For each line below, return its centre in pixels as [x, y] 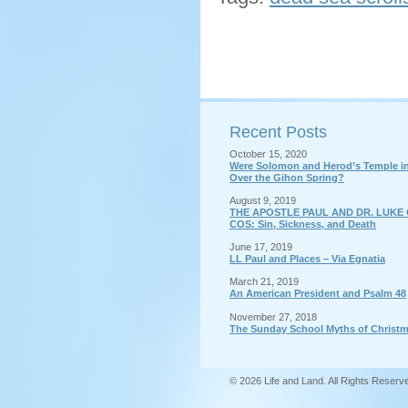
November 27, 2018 [273, 316]
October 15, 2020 [268, 154]
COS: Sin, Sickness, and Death [303, 224]
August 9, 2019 [263, 201]
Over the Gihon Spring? [287, 178]
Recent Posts [278, 132]
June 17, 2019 [261, 247]
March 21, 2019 [264, 282]
